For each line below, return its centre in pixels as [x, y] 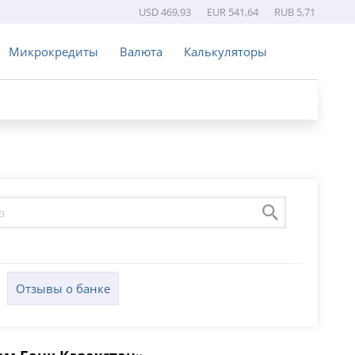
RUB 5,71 [294, 12]
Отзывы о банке [63, 288]
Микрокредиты [53, 52]
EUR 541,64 [232, 12]
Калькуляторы [225, 52]
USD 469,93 [164, 12]
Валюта [141, 52]
